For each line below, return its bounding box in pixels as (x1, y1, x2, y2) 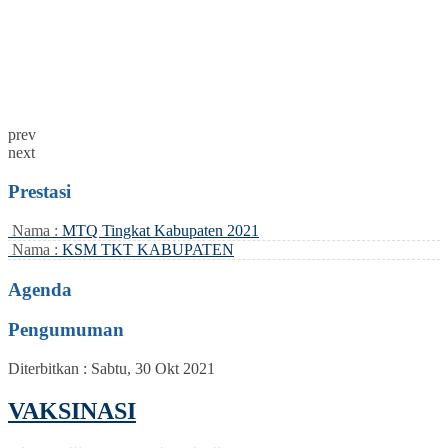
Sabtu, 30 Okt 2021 (91, 360, 215, 378)
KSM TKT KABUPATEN (62, 240, 234, 258)
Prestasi (8, 181, 71, 203)
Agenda (8, 278, 72, 300)
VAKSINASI (8, 397, 136, 424)
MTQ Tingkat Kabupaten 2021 (62, 221, 259, 239)
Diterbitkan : (8, 360, 91, 378)
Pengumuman (8, 319, 124, 341)
